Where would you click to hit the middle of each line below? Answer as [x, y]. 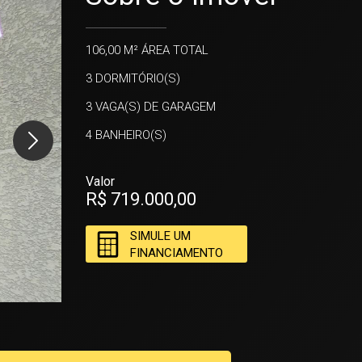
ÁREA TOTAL [173, 50]
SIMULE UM [160, 236]
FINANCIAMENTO [177, 253]
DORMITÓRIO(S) [136, 78]
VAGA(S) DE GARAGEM [154, 107]
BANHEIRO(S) [129, 135]
